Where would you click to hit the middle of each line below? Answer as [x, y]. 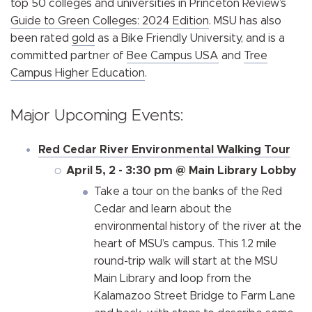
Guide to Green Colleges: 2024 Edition [110, 21]
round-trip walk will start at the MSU [186, 261]
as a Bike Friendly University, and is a [190, 38]
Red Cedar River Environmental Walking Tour [164, 149]
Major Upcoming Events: [97, 116]
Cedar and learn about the [163, 209]
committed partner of [69, 56]
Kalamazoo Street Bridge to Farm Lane [195, 296]
